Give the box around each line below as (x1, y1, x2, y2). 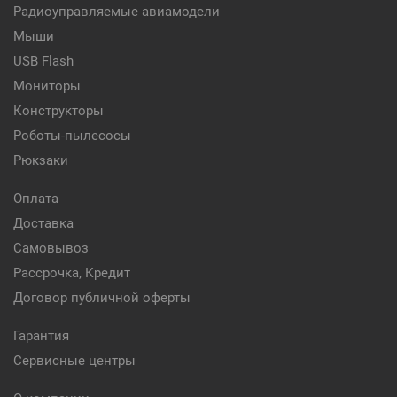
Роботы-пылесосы (13, 128, 131, 144)
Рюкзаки (13, 152, 68, 168)
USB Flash (13, 53, 74, 69)
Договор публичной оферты (13, 290, 191, 306)
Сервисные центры (13, 353, 136, 369)
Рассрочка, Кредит (13, 265, 130, 281)
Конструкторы (13, 103, 104, 119)
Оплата (13, 191, 58, 206)
